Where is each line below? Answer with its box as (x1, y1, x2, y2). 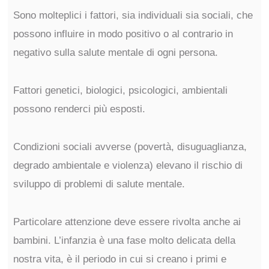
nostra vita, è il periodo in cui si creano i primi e (13, 253, 226, 265)
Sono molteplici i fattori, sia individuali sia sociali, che (13, 10, 253, 21)
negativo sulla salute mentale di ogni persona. (13, 47, 218, 58)
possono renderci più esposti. (13, 103, 145, 115)
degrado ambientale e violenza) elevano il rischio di (13, 160, 243, 171)
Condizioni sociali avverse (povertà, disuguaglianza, (13, 141, 247, 153)
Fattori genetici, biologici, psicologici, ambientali (13, 85, 228, 96)
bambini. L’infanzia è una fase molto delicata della (13, 235, 235, 246)
